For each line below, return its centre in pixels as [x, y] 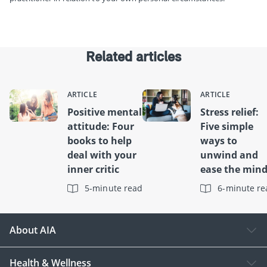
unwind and [229, 155]
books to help [100, 140]
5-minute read [114, 188]
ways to [219, 140]
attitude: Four [101, 126]
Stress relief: [230, 112]
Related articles [133, 56]
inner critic [93, 169]
